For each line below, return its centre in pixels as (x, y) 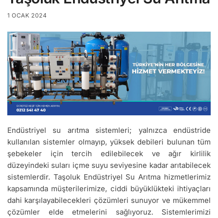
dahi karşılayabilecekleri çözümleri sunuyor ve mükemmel (109, 200)
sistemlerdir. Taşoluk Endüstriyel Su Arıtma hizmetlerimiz (109, 177)
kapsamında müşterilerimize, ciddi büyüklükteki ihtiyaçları (109, 188)
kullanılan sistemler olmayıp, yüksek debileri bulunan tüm (109, 142)
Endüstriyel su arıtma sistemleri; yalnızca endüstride (109, 130)
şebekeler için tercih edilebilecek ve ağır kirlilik (109, 153)
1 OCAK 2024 (27, 15)
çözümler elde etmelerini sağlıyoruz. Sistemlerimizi (109, 212)
